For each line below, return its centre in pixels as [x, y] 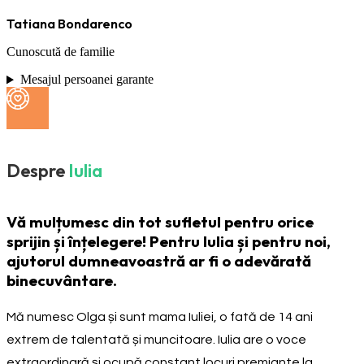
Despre [36, 171]
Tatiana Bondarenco [69, 24]
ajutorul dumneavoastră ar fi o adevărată [159, 260]
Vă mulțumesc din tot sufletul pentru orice [160, 221]
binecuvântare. [62, 280]
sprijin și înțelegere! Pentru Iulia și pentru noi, [169, 241]
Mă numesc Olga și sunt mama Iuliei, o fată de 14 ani [160, 316]
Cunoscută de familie [61, 52]
